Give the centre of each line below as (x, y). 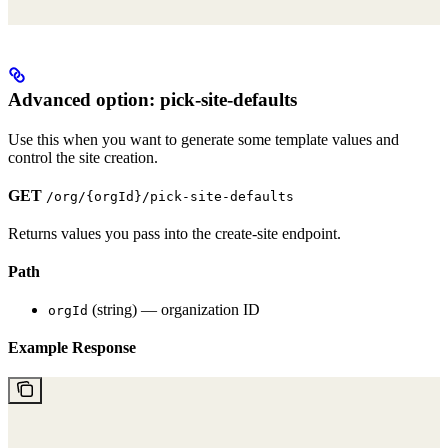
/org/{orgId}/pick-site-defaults (170, 196)
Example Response (72, 347)
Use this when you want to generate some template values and (203, 139)
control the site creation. (83, 157)
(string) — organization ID (174, 309)
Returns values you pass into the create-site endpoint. (174, 233)
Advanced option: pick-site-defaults (152, 99)
